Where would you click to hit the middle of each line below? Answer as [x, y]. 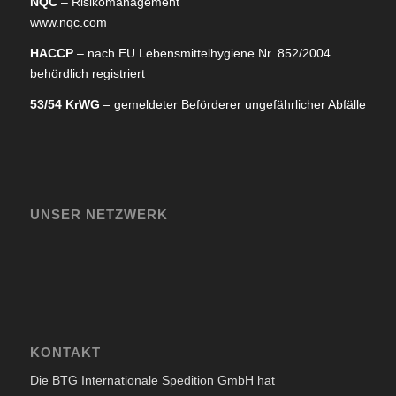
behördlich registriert [87, 74]
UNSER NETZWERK [99, 215]
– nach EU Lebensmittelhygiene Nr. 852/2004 [202, 53]
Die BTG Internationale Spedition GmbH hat [152, 380]
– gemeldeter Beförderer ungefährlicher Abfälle [232, 105]
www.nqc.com [68, 23]
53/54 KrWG [65, 105]
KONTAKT [65, 352]
